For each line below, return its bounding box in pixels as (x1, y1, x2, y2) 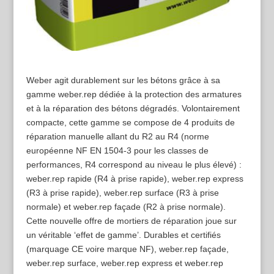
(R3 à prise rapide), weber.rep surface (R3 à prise (26, 188, 219, 198)
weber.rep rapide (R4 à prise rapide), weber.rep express (26, 174, 243, 184)
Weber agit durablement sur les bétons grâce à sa (26, 75, 220, 86)
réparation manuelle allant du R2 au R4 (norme (26, 131, 209, 142)
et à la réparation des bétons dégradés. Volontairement (26, 103, 240, 114)
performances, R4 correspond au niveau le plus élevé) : (26, 160, 242, 170)
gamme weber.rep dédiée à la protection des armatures (26, 89, 242, 100)
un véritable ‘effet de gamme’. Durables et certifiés (26, 230, 221, 240)
